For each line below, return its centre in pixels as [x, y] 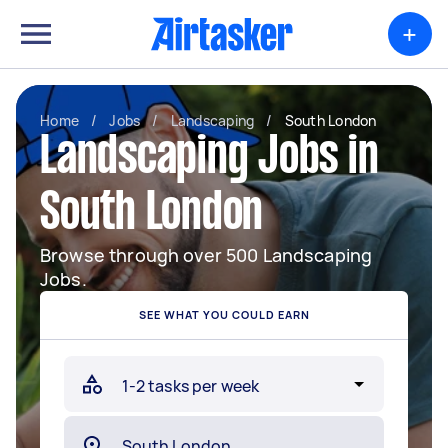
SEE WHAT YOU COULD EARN [224, 314]
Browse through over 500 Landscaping [206, 255]
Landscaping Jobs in [209, 159]
